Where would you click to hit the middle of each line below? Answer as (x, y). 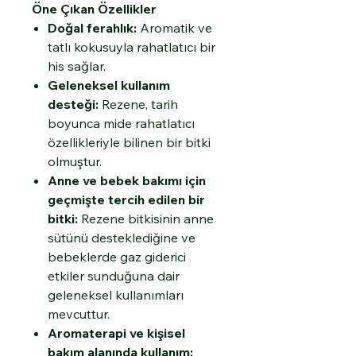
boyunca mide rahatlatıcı (121, 123)
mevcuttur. (79, 313)
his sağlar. (77, 66)
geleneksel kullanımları (116, 294)
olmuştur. (75, 161)
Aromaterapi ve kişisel (116, 333)
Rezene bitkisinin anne (146, 218)
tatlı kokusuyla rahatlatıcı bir (132, 46)
